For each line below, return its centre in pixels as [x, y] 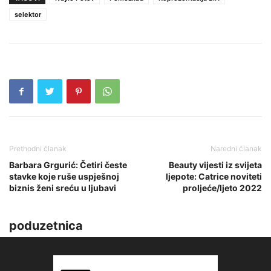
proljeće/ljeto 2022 [222, 188]
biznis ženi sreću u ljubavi [63, 188]
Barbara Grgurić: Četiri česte [68, 165]
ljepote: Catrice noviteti [214, 176]
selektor [28, 14]
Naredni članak [236, 148]
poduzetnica [46, 225]
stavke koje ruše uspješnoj [64, 176]
